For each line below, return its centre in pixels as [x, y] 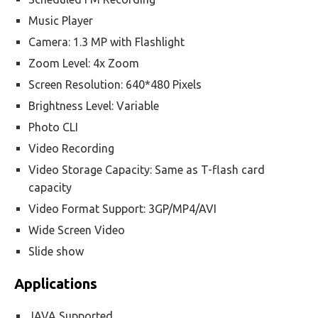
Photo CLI [53, 127]
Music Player [61, 21]
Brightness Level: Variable [94, 106]
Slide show [56, 251]
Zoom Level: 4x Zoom [84, 63]
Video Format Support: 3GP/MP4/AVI [122, 209]
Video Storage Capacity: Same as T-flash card [147, 170]
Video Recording [71, 148]
